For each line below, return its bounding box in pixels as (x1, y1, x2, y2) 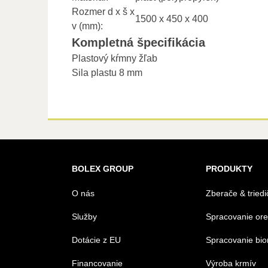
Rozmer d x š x (71, 6, 135, 17)
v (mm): (71, 20, 103, 31)
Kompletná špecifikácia (71, 35, 205, 49)
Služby (72, 211, 97, 221)
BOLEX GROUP (72, 163, 133, 173)
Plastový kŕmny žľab (71, 53, 157, 63)
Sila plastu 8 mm (71, 67, 142, 78)
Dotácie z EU (72, 234, 121, 245)
